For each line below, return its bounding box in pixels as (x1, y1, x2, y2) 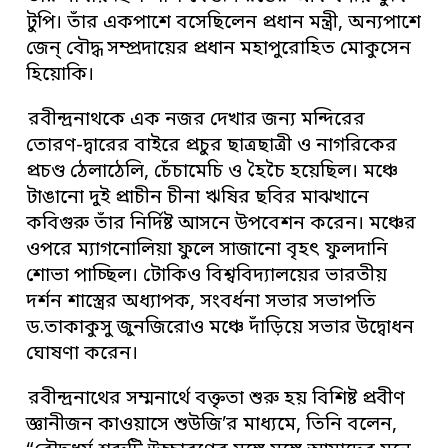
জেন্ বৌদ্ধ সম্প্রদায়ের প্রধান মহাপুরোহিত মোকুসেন (26, 37, 412, 63)
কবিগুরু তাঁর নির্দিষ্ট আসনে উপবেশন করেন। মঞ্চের (26, 212, 417, 238)
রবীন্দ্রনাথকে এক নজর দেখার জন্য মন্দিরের (28, 108, 366, 134)
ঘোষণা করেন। (26, 342, 139, 368)
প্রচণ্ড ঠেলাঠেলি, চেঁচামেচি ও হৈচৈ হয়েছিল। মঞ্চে (26, 160, 399, 186)
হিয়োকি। (26, 63, 95, 89)
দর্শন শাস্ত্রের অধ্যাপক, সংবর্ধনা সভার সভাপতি (26, 290, 377, 316)
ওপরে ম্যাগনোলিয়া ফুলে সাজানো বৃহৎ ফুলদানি (26, 238, 389, 264)
